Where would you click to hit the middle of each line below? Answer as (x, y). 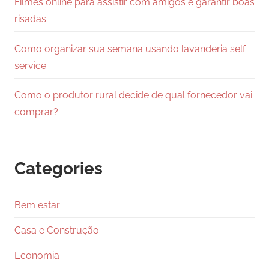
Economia (37, 255)
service (30, 65)
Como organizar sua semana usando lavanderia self (130, 49)
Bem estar (37, 205)
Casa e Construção (57, 230)
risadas (30, 19)
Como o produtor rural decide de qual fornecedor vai (133, 95)
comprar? (36, 112)
